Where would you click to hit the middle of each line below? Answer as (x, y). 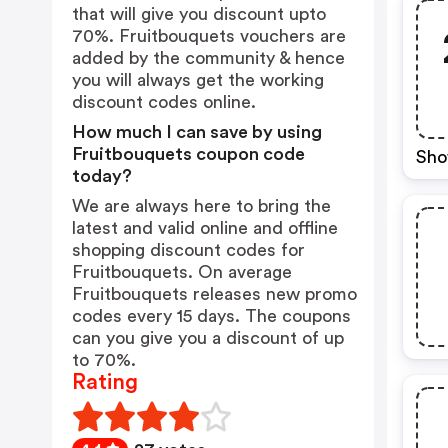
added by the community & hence (208, 58)
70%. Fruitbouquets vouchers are (209, 36)
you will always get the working (198, 80)
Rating (105, 382)
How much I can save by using (197, 132)
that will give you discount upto (199, 14)
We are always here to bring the (201, 206)
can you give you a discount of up (208, 338)
